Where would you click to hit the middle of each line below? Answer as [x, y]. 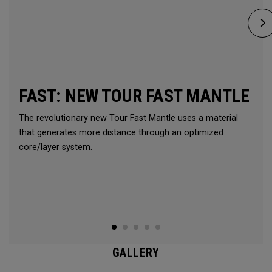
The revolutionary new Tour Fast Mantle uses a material [128, 118]
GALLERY [136, 253]
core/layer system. [56, 147]
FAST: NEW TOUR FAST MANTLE [134, 96]
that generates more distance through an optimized [121, 133]
